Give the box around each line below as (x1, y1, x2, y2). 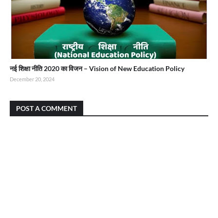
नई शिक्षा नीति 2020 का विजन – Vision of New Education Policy (10, 64, 184, 73)
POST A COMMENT (16, 104, 77, 112)
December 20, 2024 (10, 76, 54, 82)
